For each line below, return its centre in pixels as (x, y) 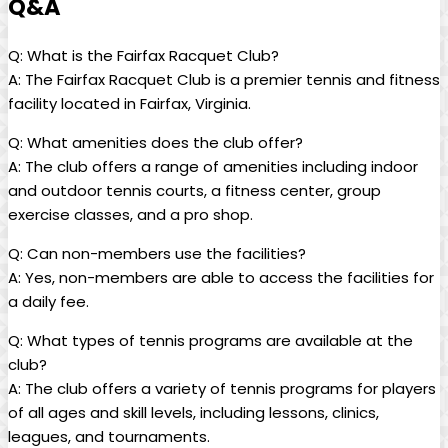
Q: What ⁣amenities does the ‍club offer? (155, 142)
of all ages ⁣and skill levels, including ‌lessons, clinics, (193, 412)
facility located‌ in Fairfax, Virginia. (129, 103)
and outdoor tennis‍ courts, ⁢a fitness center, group (194, 190)
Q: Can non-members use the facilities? (157, 253)
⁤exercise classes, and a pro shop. (130, 214)
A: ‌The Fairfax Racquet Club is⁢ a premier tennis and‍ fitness (224, 79)
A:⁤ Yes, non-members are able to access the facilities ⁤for (221, 277)
